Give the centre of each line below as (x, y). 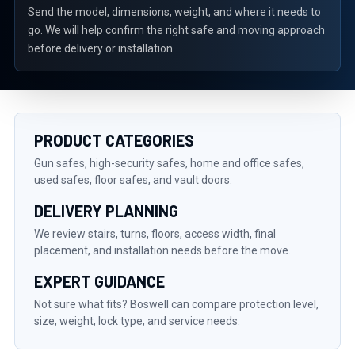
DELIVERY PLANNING (106, 211)
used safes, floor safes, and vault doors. (133, 180)
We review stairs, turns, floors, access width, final (155, 234)
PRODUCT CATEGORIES (114, 140)
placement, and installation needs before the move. (162, 250)
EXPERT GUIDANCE (99, 281)
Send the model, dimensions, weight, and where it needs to (174, 12)
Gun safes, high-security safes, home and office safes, (169, 163)
